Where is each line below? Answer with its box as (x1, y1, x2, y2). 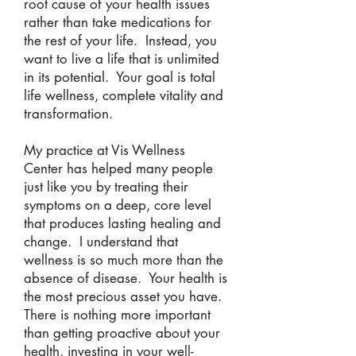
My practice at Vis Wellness (24, 141, 185, 159)
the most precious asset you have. (24, 288, 226, 305)
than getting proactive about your (24, 324, 220, 342)
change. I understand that (24, 233, 178, 250)
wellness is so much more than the (24, 251, 223, 269)
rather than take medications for (24, 14, 211, 31)
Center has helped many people (24, 160, 213, 177)
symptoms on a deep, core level (24, 196, 211, 214)
